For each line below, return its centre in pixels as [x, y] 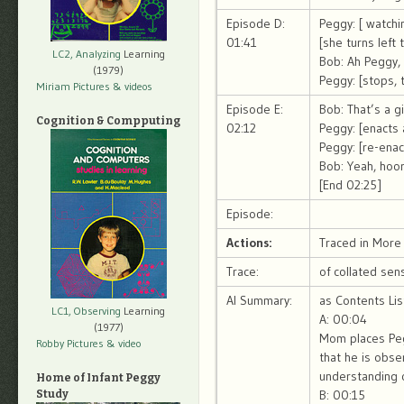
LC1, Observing [86, 311]
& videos [133, 87]
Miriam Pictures [73, 87]
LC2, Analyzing [86, 54]
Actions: [249, 243]
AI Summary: [259, 301]
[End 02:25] [350, 185]
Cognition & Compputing [108, 121]
